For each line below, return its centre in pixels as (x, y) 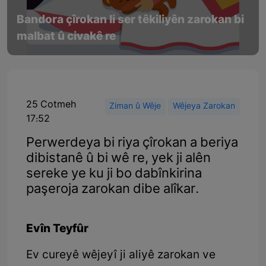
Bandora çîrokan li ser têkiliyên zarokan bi (130, 20)
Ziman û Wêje (135, 106)
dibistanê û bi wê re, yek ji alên (118, 159)
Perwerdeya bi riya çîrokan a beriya (132, 143)
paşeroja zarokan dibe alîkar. (113, 189)
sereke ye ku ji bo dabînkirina (114, 174)
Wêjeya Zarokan (204, 106)
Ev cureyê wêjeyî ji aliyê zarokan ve (121, 255)
